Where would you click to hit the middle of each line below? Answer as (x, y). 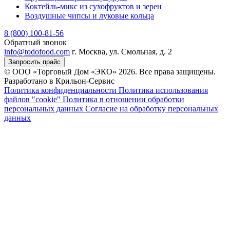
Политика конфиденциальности (61, 90)
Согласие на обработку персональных (152, 109)
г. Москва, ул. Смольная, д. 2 (122, 52)
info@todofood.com (37, 52)
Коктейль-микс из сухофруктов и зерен (93, 7)
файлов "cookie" (33, 100)
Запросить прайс (34, 62)
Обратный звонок (35, 43)
